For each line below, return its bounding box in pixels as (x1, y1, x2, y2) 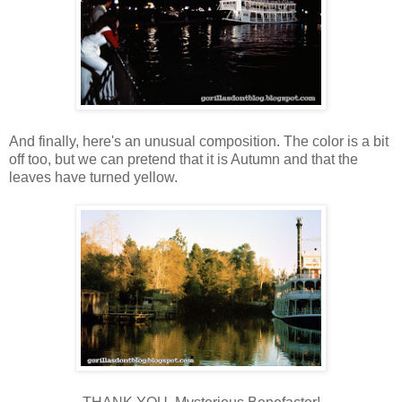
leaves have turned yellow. (9, 169, 181, 185)
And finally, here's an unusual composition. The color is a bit (9, 133, 389, 149)
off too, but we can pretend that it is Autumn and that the (9, 151, 358, 167)
